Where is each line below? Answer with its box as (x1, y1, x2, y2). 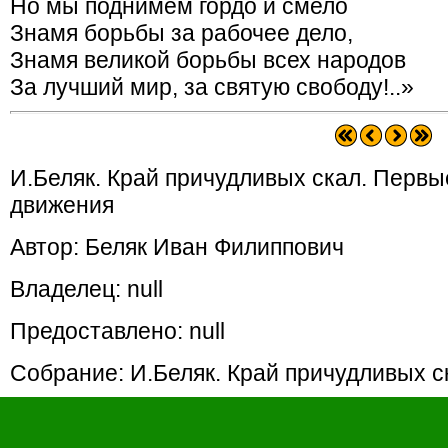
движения (10, 192, 114, 218)
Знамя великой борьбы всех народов (10, 47, 406, 73)
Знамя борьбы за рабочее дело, (10, 20, 353, 46)
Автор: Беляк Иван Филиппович (10, 234, 344, 260)
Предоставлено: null (10, 318, 225, 344)
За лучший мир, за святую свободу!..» (10, 74, 414, 100)
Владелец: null (10, 276, 163, 302)
